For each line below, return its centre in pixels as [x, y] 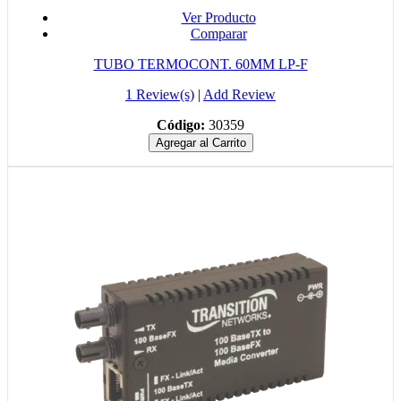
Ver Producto [218, 18]
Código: [181, 125]
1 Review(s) [160, 95]
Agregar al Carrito [200, 143]
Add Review [239, 95]
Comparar [218, 34]
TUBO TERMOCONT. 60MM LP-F [200, 64]
